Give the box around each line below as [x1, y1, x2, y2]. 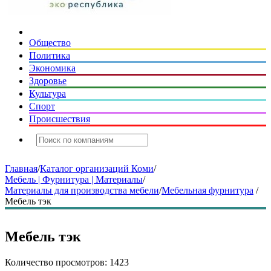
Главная [5, 163, 38, 174]
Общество [29, 38, 71, 48]
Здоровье [29, 76, 67, 86]
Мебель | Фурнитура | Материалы [5, 174, 143, 184]
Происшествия [29, 114, 90, 124]
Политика [29, 50, 70, 60]
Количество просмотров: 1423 [5, 257, 129, 267]
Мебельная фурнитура [162, 185, 253, 195]
